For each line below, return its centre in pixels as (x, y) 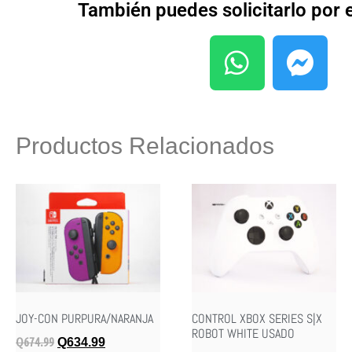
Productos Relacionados (145, 145)
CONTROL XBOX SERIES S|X (257, 318)
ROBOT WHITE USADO (243, 333)
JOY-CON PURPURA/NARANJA (84, 318)
